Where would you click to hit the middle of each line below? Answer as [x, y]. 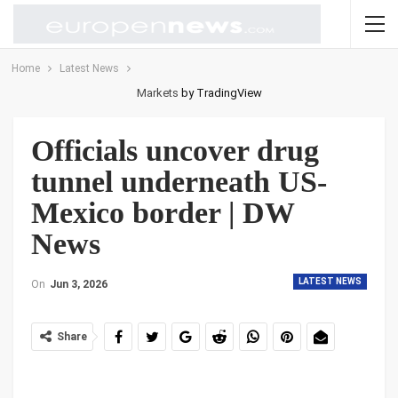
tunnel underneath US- [179, 182]
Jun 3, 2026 [79, 284]
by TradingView [220, 93]
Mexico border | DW [163, 213]
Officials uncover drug [175, 151]
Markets [157, 93]
